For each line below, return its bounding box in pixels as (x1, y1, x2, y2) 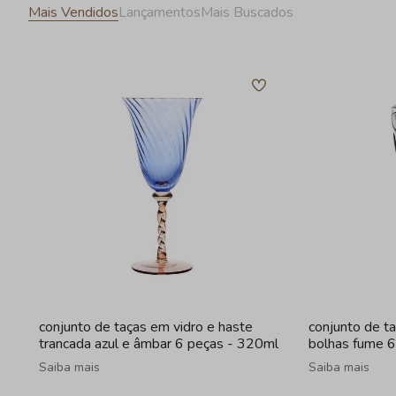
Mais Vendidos (28, 3, 118, 22)
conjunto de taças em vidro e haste (39, 317, 253, 337)
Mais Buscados (201, 3, 293, 22)
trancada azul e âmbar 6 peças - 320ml (39, 334, 278, 354)
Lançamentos (118, 3, 201, 22)
